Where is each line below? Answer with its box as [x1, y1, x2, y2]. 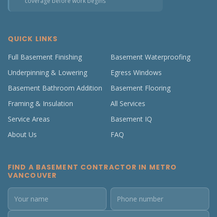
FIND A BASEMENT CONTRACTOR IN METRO [8, 162, 177, 172]
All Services [110, 99, 145, 108]
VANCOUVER [8, 170, 57, 180]
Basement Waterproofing [110, 52, 190, 62]
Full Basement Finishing [8, 52, 82, 62]
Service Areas [8, 114, 50, 124]
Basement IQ [110, 114, 152, 124]
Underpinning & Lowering [8, 68, 87, 77]
